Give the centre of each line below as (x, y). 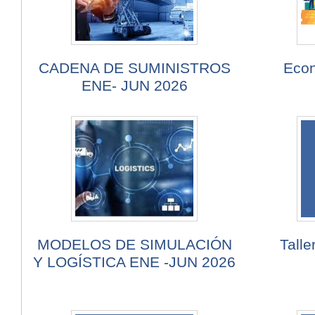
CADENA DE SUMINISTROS (134, 68)
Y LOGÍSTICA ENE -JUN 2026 (135, 262)
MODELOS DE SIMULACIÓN (134, 245)
